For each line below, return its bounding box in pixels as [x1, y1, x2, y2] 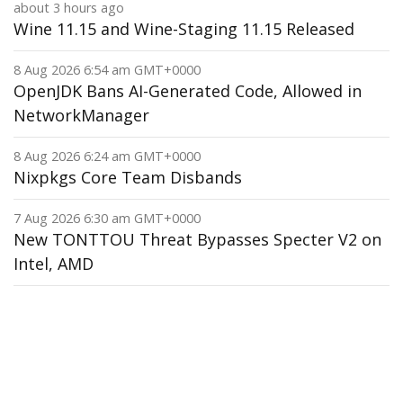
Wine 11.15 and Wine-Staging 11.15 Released [13, 18, 354, 40]
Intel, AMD [13, 253, 94, 274]
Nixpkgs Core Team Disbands [13, 166, 242, 188]
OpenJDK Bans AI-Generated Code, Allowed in [13, 80, 362, 102]
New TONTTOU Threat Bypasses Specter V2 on [13, 228, 381, 250]
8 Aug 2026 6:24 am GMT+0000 [13, 148, 201, 165]
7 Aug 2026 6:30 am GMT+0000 [13, 210, 201, 227]
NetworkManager [13, 104, 149, 126]
